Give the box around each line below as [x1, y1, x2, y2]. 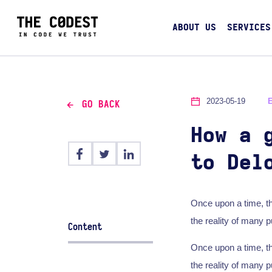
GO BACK [81, 100, 120, 110]
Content [68, 222, 103, 232]
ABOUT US [172, 23, 216, 33]
